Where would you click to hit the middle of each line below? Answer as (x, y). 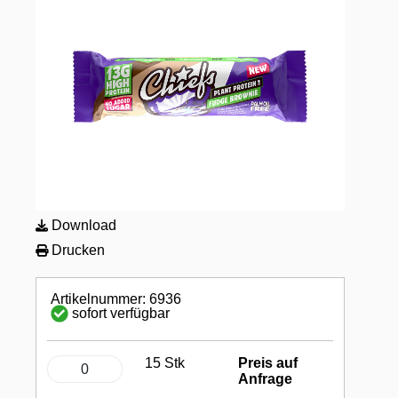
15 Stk (165, 363)
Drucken (76, 250)
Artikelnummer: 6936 (116, 298)
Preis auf (268, 363)
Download (82, 225)
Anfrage (266, 379)
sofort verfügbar (121, 314)
